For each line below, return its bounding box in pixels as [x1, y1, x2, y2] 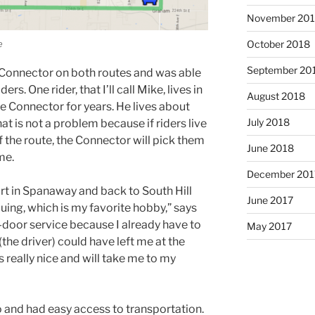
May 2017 [246, 220, 292, 233]
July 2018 [246, 116, 290, 129]
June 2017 [246, 194, 293, 207]
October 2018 [246, 38, 310, 51]
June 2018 [246, 142, 294, 155]
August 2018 [246, 90, 305, 103]
